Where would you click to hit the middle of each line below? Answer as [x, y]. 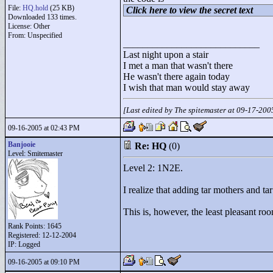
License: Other [29, 26]
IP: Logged [24, 244]
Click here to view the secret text [190, 10]
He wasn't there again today [176, 76]
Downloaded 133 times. [42, 17]
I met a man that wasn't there [178, 66]
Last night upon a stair [166, 55]
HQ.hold [35, 8]
